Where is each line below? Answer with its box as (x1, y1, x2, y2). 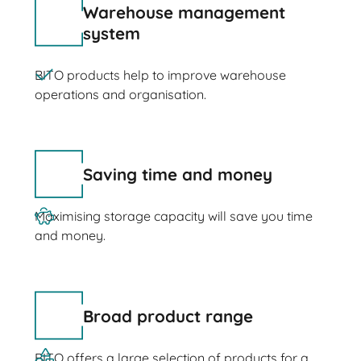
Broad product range (82, 305, 253, 326)
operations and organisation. (34, 85, 206, 102)
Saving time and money (82, 164, 272, 185)
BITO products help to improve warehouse (34, 66, 286, 83)
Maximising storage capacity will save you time (34, 208, 313, 225)
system (82, 22, 140, 44)
